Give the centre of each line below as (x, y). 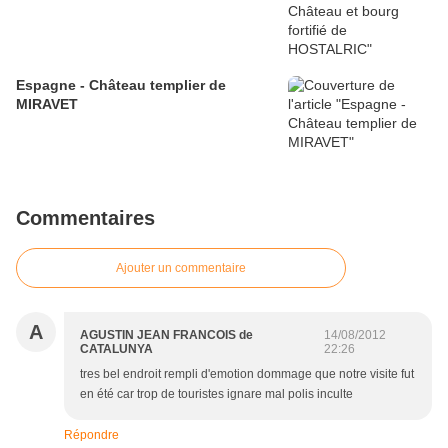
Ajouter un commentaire (181, 268)
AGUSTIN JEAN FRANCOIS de (166, 335)
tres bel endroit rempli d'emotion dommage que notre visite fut (247, 374)
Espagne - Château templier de (121, 85)
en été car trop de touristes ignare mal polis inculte (216, 394)
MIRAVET (47, 104)
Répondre (91, 435)
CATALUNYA (116, 349)
